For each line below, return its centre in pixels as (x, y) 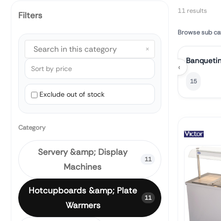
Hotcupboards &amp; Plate (83, 190)
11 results (192, 11)
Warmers (83, 205)
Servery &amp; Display (83, 152)
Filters (30, 15)
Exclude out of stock (72, 94)
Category (32, 127)
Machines (83, 166)
